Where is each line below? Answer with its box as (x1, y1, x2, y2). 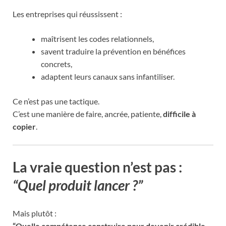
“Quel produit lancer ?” (13, 176, 143, 194)
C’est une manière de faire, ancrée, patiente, (13, 108, 163, 119)
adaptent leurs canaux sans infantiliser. (41, 71, 175, 81)
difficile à (163, 108, 196, 119)
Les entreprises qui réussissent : (13, 9, 122, 19)
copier (13, 121, 36, 131)
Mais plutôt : (13, 208, 56, 218)
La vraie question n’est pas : (13, 158, 182, 176)
